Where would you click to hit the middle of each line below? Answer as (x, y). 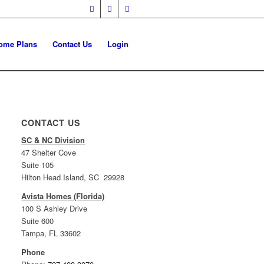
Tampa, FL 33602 (51, 233)
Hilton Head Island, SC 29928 (73, 177)
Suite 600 (38, 221)
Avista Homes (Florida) (63, 196)
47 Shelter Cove (49, 153)
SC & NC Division (53, 140)
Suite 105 (38, 165)
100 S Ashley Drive (55, 209)
